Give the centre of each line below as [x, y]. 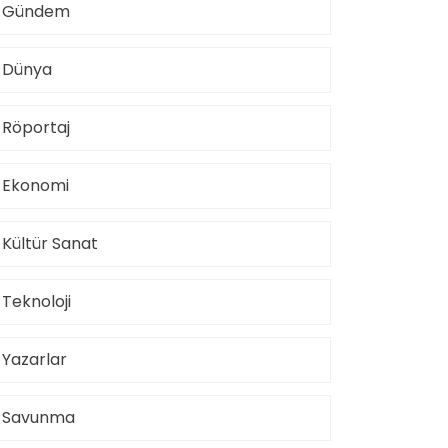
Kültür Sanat [50, 243]
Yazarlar [34, 359]
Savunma [38, 417]
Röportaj [36, 127]
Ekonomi [35, 185]
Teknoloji [36, 301]
